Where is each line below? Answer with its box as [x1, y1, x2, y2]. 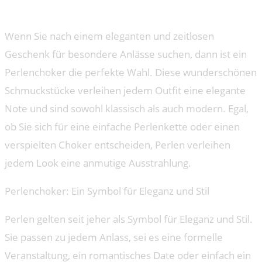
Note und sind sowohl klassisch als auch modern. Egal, [5, 102, 249, 116]
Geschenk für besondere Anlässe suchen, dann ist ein [5, 47, 247, 61]
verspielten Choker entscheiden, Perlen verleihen [5, 138, 230, 152]
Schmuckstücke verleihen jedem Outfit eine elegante [5, 84, 246, 98]
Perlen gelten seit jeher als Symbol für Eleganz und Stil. [5, 212, 253, 226]
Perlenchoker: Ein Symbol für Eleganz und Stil [5, 184, 209, 198]
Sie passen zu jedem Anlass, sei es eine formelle [5, 230, 223, 244]
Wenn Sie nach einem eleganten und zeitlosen [5, 29, 214, 43]
